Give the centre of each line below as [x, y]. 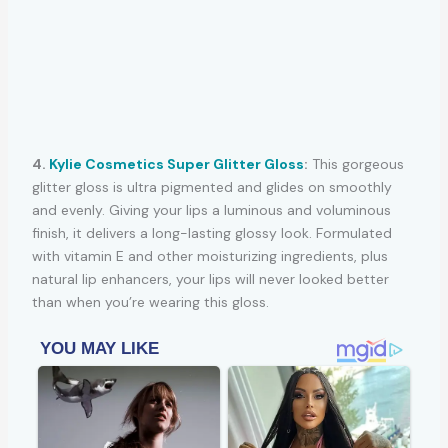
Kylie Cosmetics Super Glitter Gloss [176, 164]
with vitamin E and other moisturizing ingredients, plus [209, 256]
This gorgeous [355, 164]
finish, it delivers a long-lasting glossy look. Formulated [211, 233]
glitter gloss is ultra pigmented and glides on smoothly [211, 187]
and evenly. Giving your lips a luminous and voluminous [211, 210]
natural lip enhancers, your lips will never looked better [210, 279]
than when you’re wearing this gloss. [150, 302]
